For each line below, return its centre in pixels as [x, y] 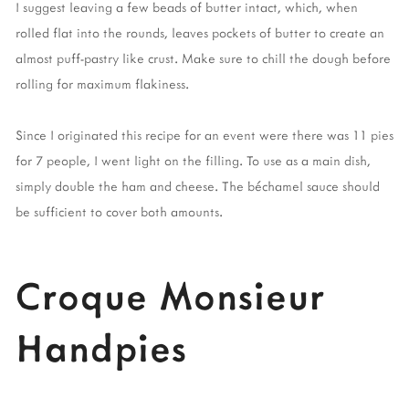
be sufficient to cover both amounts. [121, 212]
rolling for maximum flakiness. [102, 83]
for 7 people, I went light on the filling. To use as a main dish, [193, 161]
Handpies [101, 346]
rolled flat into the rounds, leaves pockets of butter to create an [200, 32]
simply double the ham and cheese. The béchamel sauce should [198, 186]
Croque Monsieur [170, 294]
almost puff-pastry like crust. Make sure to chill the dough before [203, 58]
